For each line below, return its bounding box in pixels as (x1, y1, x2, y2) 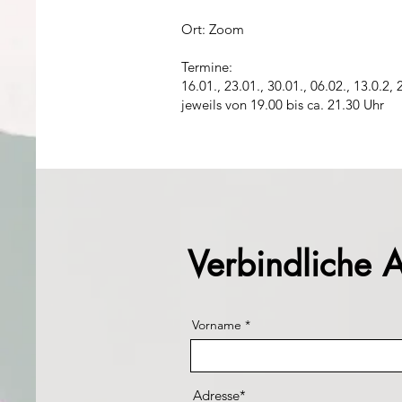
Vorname (192, 317, 241, 333)
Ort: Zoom (181, 21, 244, 38)
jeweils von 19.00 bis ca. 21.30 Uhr (181, 96, 384, 113)
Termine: (181, 58, 232, 75)
